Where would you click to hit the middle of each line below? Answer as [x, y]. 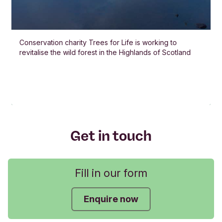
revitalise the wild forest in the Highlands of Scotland [105, 53]
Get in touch [111, 136]
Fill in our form [111, 173]
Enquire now [111, 199]
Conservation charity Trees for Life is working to [98, 43]
